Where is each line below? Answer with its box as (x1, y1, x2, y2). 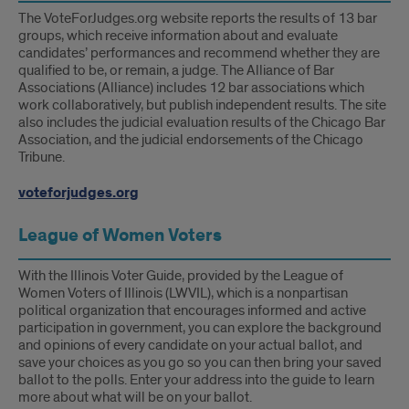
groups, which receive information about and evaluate (18, 26, 338, 45)
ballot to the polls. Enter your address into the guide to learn (18, 371, 374, 389)
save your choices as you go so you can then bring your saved (18, 353, 382, 372)
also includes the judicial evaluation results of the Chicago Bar (18, 113, 385, 131)
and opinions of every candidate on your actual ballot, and (18, 336, 362, 354)
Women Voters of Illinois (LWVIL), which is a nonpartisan (18, 284, 348, 302)
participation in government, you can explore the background (18, 319, 382, 337)
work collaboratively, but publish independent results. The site (18, 96, 386, 114)
